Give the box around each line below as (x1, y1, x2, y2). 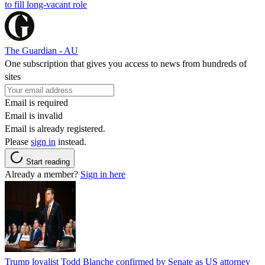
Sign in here (80, 169, 125, 179)
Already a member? (5, 169, 80, 179)
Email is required (5, 97, 68, 108)
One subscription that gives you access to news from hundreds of (5, 58, 247, 69)
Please (5, 136, 31, 147)
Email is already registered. (5, 123, 105, 134)
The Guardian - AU (5, 45, 78, 56)
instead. (56, 136, 86, 147)
